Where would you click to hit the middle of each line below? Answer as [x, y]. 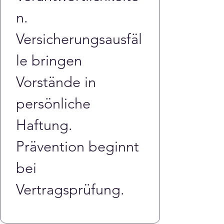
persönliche [55, 103]
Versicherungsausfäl [79, 39]
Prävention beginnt [79, 146]
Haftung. [46, 125]
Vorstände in [58, 82]
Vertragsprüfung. [70, 189]
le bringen [51, 60]
